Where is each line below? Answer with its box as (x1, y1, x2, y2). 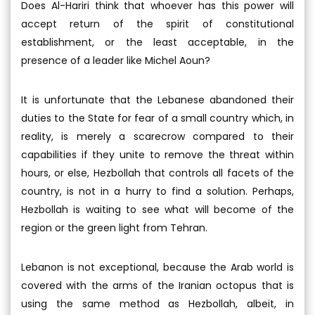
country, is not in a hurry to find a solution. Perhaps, (21, 184, 294, 198)
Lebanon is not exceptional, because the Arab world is (21, 260, 294, 274)
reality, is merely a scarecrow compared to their (21, 129, 294, 143)
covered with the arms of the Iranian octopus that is (21, 278, 294, 292)
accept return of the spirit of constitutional (21, 17, 294, 31)
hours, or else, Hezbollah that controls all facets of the (21, 166, 294, 180)
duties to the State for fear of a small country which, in (21, 111, 294, 125)
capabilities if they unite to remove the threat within (21, 148, 294, 162)
